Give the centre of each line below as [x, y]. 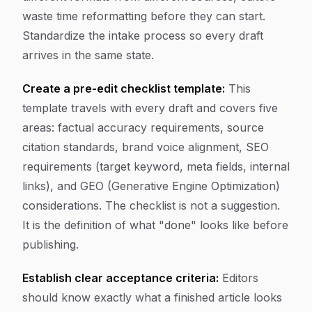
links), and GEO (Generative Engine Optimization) [151, 186]
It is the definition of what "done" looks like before [155, 225]
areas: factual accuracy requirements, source [143, 127]
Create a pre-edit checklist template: [124, 88]
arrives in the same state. [88, 55]
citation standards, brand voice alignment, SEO [146, 147]
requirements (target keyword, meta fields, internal [156, 166]
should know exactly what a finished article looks [152, 297]
